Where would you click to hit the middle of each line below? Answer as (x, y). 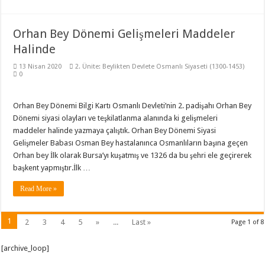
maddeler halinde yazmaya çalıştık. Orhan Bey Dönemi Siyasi (115, 130)
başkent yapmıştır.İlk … (52, 168)
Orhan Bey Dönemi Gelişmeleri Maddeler (124, 34)
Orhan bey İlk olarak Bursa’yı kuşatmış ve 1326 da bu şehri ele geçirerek (132, 155)
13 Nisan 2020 (41, 67)
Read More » (39, 189)
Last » (142, 222)
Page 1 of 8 (247, 222)
